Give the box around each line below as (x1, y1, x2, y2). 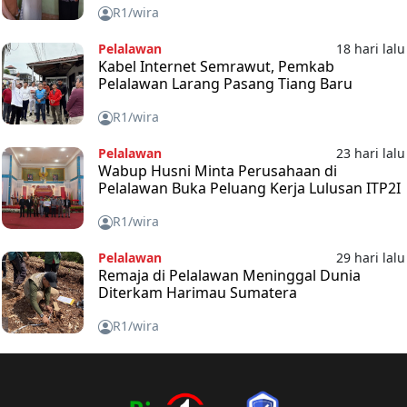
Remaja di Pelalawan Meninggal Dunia (97, 264, 361, 285)
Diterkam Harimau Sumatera (97, 282, 297, 303)
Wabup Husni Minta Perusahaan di (97, 160, 337, 181)
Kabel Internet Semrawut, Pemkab (97, 55, 334, 76)
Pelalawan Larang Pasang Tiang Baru (97, 73, 352, 94)
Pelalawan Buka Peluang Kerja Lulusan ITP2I (97, 177, 401, 198)
